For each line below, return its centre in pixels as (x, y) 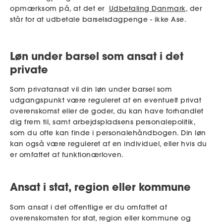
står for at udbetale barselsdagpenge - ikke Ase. (98, 19)
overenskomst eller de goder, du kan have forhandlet (107, 111)
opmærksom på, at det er (59, 8)
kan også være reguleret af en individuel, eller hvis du (109, 144)
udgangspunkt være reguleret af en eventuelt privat (106, 100)
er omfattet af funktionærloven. (67, 155)
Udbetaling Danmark (147, 8)
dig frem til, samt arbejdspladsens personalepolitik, (103, 122)
